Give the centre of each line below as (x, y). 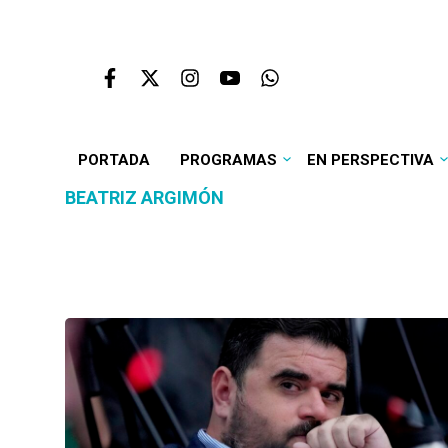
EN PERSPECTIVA (370, 160)
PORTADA (113, 160)
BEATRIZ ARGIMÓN (144, 197)
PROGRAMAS (228, 160)
